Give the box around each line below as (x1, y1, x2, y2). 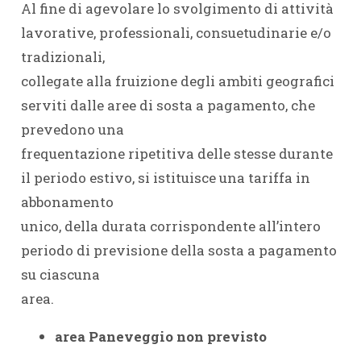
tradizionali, (20, 47, 105, 66)
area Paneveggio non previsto (55, 326, 267, 346)
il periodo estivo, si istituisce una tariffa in (20, 168, 310, 187)
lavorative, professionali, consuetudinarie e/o (20, 23, 331, 42)
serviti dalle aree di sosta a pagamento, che (20, 95, 315, 114)
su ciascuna (20, 264, 100, 284)
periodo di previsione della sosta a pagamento (20, 240, 337, 259)
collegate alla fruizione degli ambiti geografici (20, 71, 334, 90)
